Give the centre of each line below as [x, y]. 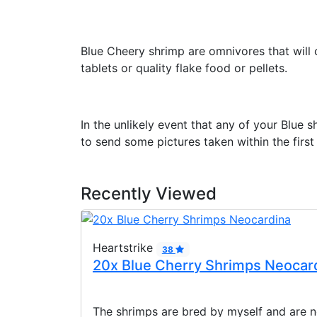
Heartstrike [125, 248]
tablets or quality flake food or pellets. [184, 68]
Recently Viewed [149, 193]
